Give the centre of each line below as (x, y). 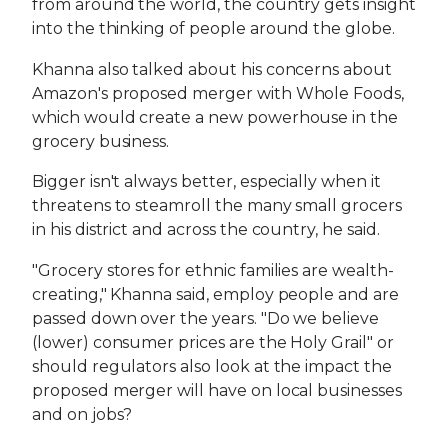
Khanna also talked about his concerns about (212, 69)
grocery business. (101, 141)
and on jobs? (82, 414)
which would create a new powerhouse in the (215, 117)
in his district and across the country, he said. (206, 230)
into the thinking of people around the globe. (213, 29)
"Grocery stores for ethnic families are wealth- (213, 270)
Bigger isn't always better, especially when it (206, 182)
